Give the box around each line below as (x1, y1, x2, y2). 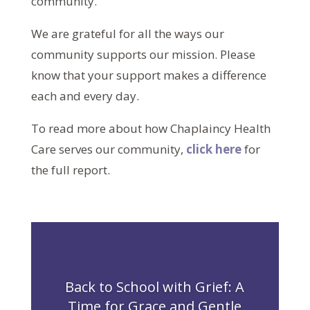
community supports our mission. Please (30, 46, 255, 62)
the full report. (30, 161, 110, 178)
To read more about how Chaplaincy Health (30, 120, 271, 136)
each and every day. (30, 87, 139, 104)
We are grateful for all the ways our (30, 25, 224, 42)
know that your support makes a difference (30, 66, 266, 83)
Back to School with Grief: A (65, 277, 245, 297)
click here (185, 140, 241, 157)
